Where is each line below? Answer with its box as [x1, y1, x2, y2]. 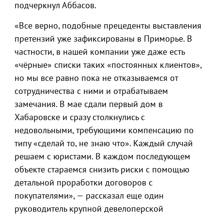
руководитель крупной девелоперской [15, 203, 163, 214]
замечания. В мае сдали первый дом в [15, 98, 163, 109]
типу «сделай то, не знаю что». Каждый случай [15, 138, 193, 149]
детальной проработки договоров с [15, 177, 153, 188]
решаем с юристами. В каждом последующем [15, 151, 190, 162]
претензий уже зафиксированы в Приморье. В [15, 33, 192, 44]
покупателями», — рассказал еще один [15, 190, 164, 201]
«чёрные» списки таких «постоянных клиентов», [15, 59, 201, 70]
